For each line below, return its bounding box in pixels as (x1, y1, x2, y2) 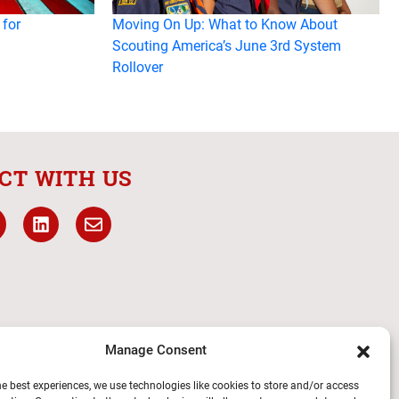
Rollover (112, 58, 163, 76)
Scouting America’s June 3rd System (112, 37, 341, 54)
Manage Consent (104, 342, 207, 358)
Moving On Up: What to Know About (112, 15, 338, 33)
